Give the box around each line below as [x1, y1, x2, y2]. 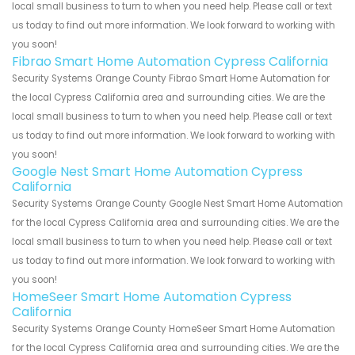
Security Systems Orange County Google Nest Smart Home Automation [12, 197, 343, 211]
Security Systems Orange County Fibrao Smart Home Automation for [12, 72, 330, 86]
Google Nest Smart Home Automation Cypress [12, 162, 303, 181]
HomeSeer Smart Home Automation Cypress [12, 288, 292, 307]
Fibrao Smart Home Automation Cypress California [12, 52, 328, 71]
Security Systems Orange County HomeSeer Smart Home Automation [12, 323, 335, 336]
